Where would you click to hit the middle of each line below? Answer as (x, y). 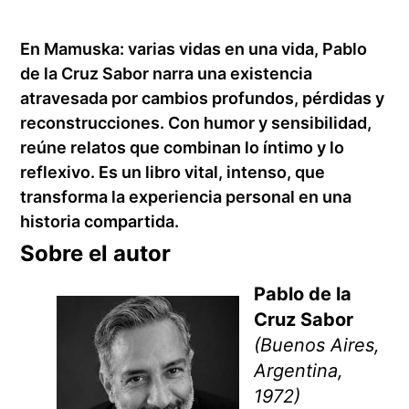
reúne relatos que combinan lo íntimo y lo (183, 148)
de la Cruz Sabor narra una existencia (167, 74)
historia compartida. (100, 222)
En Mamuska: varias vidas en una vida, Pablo (194, 49)
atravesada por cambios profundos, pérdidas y (203, 99)
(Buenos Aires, (317, 346)
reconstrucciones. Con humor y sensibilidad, (196, 123)
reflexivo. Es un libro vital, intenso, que (173, 173)
